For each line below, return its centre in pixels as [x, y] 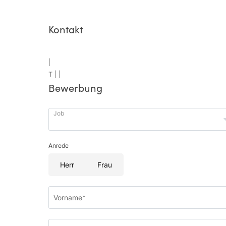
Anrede [59, 146]
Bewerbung [75, 88]
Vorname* [70, 197]
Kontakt [66, 29]
